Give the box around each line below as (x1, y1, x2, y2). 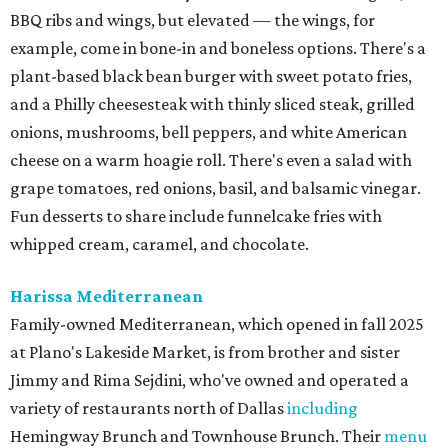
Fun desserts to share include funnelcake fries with (10, 205, 382, 226)
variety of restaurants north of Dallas (10, 397, 287, 418)
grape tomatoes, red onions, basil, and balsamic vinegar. (10, 177, 421, 198)
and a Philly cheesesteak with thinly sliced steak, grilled (10, 93, 415, 114)
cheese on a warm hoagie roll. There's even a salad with (10, 149, 412, 170)
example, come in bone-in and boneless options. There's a (10, 37, 426, 58)
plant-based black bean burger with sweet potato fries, (10, 65, 412, 86)
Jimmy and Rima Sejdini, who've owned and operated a (10, 369, 409, 390)
